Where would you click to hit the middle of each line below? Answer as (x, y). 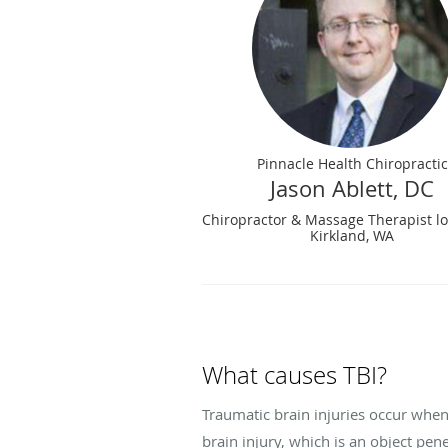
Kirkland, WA (352, 235)
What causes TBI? (294, 374)
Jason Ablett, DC (352, 188)
